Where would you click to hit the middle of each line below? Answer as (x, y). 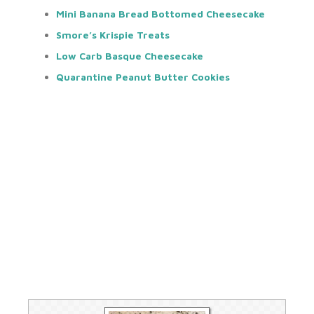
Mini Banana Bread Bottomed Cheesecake (161, 14)
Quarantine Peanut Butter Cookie (141, 77)
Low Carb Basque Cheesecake (130, 56)
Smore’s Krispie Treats (113, 35)
